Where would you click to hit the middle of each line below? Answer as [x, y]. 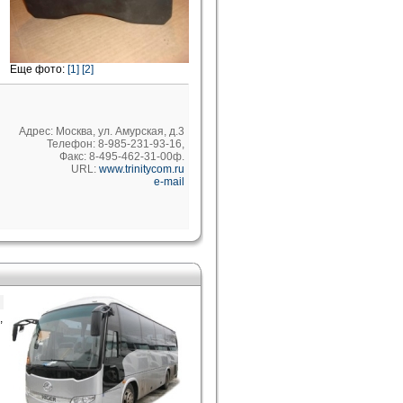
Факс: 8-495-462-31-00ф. [122, 157]
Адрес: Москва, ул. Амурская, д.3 [102, 131]
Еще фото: [39, 69]
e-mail [169, 182]
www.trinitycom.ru [142, 169]
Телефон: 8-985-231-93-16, [116, 144]
